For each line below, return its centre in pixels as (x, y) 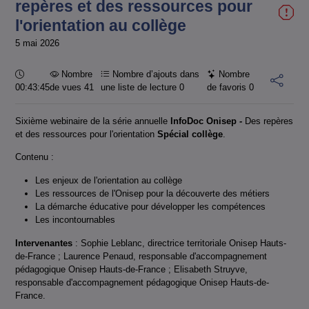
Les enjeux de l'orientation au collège (109, 180)
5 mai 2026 (37, 43)
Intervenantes (44, 243)
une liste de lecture (140, 88)
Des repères (269, 121)
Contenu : (34, 157)
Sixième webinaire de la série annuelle (93, 121)
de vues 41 (72, 88)
